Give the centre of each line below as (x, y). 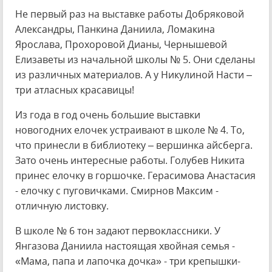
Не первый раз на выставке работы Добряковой (130, 14)
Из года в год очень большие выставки (108, 115)
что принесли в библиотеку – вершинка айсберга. (134, 145)
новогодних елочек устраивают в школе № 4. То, (130, 130)
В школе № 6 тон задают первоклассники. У (118, 231)
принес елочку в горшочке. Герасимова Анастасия (135, 175)
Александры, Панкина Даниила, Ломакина (115, 29)
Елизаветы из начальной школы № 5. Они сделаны (135, 59)
